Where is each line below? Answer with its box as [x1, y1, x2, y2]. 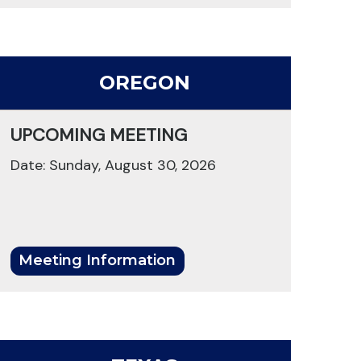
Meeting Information [19, 251, 176, 270]
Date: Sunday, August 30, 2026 [10, 156, 216, 176]
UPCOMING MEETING [10, 123, 187, 147]
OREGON [98, 71, 190, 95]
